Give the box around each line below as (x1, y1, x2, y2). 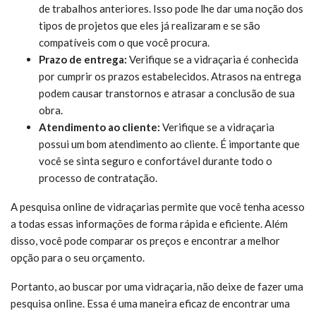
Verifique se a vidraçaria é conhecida (127, 52, 298, 66)
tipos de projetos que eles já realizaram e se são (39, 18, 260, 32)
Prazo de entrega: (39, 52, 127, 66)
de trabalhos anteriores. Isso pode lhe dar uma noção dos (39, 1, 303, 15)
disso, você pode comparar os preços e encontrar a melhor (11, 233, 280, 247)
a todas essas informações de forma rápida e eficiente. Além (11, 217, 288, 230)
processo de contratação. (39, 171, 157, 184)
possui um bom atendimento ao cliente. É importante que (39, 137, 300, 150)
